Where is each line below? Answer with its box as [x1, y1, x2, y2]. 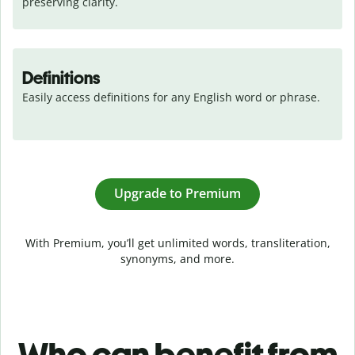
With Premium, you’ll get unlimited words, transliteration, [25, 235, 330, 250]
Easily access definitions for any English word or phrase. [22, 89, 320, 105]
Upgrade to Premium [114, 185, 241, 203]
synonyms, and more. [120, 250, 235, 266]
